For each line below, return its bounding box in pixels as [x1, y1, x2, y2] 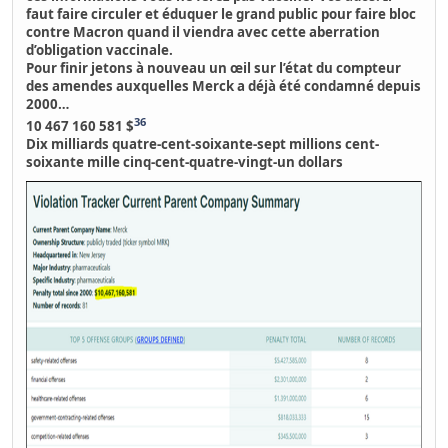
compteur [336, 58, 402, 77]
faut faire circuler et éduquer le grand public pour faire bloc [26, 4, 417, 23]
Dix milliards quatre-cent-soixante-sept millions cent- [26, 135, 380, 154]
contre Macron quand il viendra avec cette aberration [26, 22, 381, 41]
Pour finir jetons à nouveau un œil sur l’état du [26, 58, 337, 77]
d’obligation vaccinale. [26, 40, 174, 59]
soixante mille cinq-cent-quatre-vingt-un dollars [26, 153, 344, 172]
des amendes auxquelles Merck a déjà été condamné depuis [26, 76, 422, 95]
